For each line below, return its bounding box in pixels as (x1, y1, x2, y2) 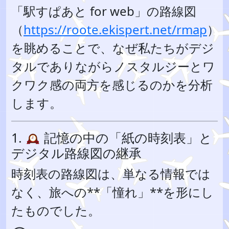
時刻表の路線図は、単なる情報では (11, 165, 211, 182)
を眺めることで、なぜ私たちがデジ (11, 39, 214, 56)
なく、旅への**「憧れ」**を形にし (11, 184, 214, 200)
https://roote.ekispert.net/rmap (24, 21, 207, 38)
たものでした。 (11, 202, 100, 219)
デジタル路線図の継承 (11, 144, 142, 162)
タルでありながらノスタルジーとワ (11, 58, 215, 75)
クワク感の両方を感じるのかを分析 (11, 76, 213, 93)
